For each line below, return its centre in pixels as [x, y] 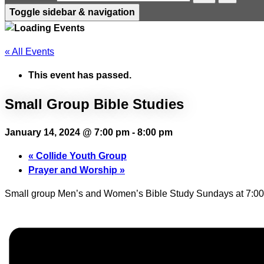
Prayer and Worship [74, 170]
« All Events [29, 52]
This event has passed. [80, 75]
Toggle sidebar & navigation [72, 12]
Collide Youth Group [80, 156]
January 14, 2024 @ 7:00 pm [67, 132]
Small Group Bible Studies [94, 104]
